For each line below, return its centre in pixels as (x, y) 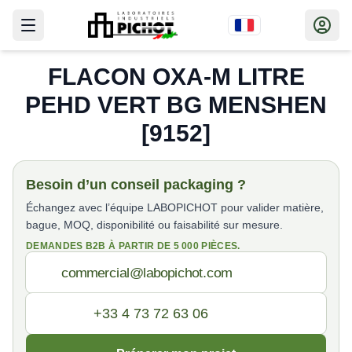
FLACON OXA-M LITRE (176, 77)
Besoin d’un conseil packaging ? (136, 185)
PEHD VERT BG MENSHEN (176, 105)
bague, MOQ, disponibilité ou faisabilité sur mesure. (154, 225)
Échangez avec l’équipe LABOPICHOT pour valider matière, (175, 207)
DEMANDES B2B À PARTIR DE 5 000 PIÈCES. (133, 246)
